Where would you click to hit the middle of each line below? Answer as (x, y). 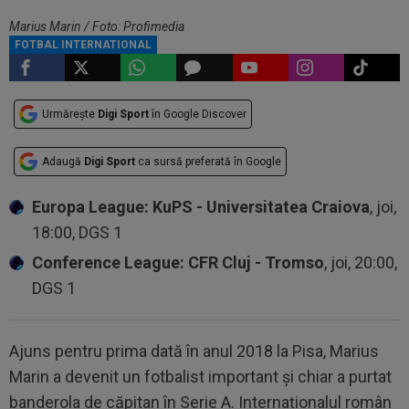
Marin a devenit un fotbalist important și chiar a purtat (200, 377)
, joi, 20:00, (361, 262)
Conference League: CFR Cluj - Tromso (178, 262)
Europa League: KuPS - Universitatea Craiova (201, 207)
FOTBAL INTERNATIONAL (83, 45)
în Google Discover (198, 114)
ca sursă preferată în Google (208, 162)
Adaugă (63, 162)
